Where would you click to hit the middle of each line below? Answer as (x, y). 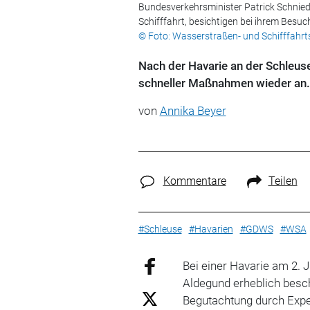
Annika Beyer (193, 111)
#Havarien (211, 229)
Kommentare (194, 181)
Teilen (283, 181)
